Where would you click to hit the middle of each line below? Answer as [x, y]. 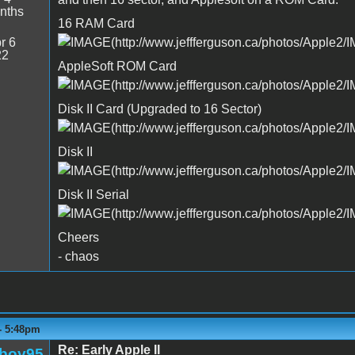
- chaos [78, 256]
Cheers [78, 237]
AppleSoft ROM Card [117, 66]
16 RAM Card [96, 23]
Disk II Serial [93, 194]
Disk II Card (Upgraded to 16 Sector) [159, 109]
